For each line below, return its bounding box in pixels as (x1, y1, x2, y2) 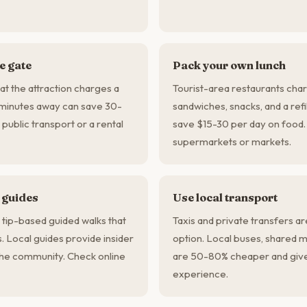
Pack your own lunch (173, 58, 286, 72)
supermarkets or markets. (173, 135, 291, 148)
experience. (173, 267, 228, 280)
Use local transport (173, 191, 278, 204)
